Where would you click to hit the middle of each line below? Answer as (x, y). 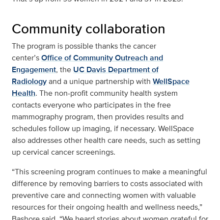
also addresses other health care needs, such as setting (106, 140)
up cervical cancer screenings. (64, 152)
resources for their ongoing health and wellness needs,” (107, 207)
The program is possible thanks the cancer (84, 46)
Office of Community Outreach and (102, 58)
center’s (26, 58)
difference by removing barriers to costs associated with (107, 184)
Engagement (34, 70)
